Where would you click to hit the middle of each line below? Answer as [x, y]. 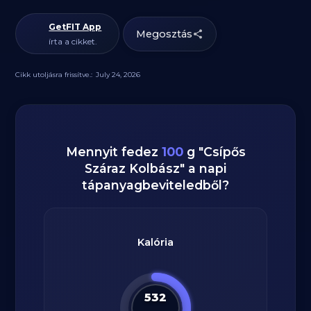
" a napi [203, 168]
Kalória [155, 242]
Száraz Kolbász [132, 168]
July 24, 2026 [118, 75]
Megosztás [165, 34]
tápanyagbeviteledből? [155, 185]
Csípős [224, 152]
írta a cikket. [73, 41]
